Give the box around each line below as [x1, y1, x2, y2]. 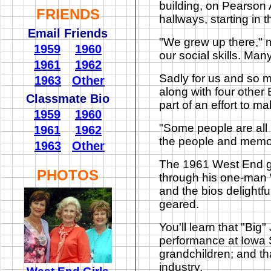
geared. [158, 198, 199, 211]
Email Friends [28, 27, 108, 40]
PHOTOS [37, 167, 99, 183]
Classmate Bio [26, 92, 109, 105]
